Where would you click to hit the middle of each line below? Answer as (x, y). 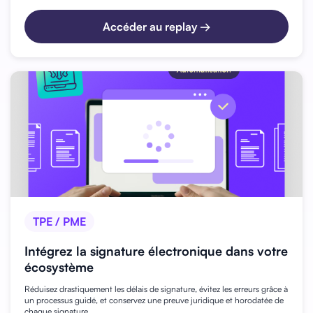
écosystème (59, 267)
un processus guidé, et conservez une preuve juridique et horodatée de (154, 300)
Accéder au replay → (156, 26)
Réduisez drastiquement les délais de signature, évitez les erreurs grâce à (156, 289)
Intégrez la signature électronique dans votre (156, 250)
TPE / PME (59, 221)
